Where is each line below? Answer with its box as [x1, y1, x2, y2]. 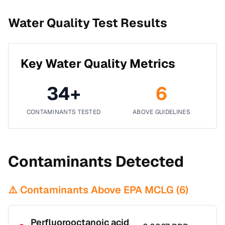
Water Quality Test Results [8, 15, 167, 31]
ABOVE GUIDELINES [133, 108, 190, 116]
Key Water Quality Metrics [21, 56, 175, 71]
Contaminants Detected [8, 152, 184, 171]
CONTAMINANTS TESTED [26, 108, 101, 116]
